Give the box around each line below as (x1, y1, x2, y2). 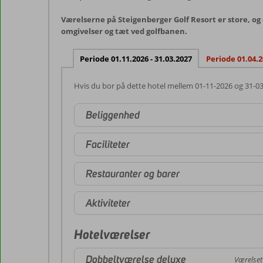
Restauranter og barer (86, 167, 180, 180)
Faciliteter (86, 137, 130, 151)
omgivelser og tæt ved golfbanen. (61, 26, 187, 36)
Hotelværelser (74, 226, 150, 242)
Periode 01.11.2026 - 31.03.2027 (80, 53, 192, 64)
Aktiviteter (86, 196, 130, 210)
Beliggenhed (86, 108, 140, 122)
